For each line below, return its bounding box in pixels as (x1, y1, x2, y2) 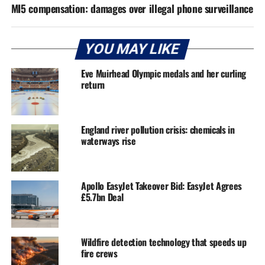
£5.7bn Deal (80, 190, 124, 205)
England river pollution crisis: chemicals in (80, 122, 235, 137)
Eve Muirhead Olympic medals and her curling (80, 66, 247, 81)
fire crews (80, 246, 118, 261)
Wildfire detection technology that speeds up (80, 235, 247, 250)
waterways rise (80, 134, 136, 148)
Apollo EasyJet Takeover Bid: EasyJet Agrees (80, 179, 243, 193)
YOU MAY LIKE (83, 41, 182, 58)
